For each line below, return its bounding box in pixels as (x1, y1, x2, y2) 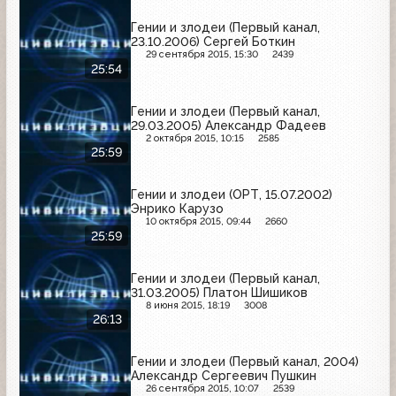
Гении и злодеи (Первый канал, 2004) (131, 354, 359, 369)
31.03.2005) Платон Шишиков (131, 285, 308, 300)
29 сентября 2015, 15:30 (145, 49, 258, 61)
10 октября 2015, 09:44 (145, 216, 251, 228)
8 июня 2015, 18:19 (145, 299, 230, 311)
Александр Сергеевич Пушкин (131, 369, 316, 384)
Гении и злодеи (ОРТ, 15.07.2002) (131, 187, 332, 202)
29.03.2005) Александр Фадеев (131, 118, 326, 133)
